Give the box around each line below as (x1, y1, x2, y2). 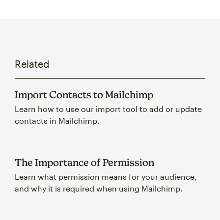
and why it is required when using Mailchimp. (15, 184, 183, 193)
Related (15, 58, 50, 70)
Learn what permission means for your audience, (15, 172, 197, 181)
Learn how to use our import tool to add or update (15, 104, 202, 113)
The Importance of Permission (15, 157, 154, 168)
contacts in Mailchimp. (15, 116, 100, 125)
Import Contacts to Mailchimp (15, 89, 153, 100)
